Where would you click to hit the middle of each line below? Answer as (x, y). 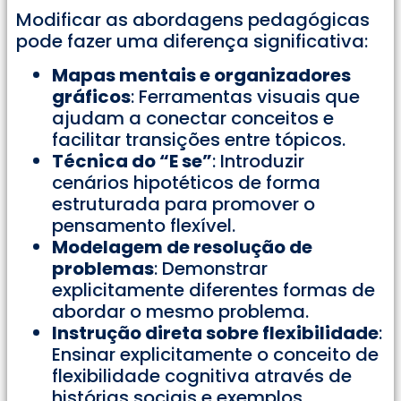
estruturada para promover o (183, 205)
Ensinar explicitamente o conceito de (215, 355)
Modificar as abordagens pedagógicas (193, 19)
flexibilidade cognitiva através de (202, 376)
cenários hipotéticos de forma (186, 183)
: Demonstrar (211, 269)
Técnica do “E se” (132, 162)
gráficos (91, 97)
